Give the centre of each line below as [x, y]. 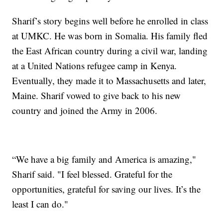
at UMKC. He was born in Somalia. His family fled [110, 35]
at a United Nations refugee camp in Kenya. [95, 65]
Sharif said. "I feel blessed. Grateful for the [92, 174]
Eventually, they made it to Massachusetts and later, [109, 80]
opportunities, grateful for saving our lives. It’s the [107, 189]
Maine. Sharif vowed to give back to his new [97, 95]
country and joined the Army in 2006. [85, 110]
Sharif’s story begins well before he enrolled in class [110, 20]
